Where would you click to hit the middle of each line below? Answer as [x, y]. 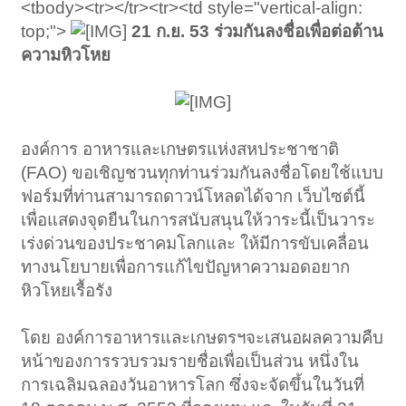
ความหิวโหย [66, 55]
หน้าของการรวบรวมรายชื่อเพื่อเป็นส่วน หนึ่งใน [190, 362]
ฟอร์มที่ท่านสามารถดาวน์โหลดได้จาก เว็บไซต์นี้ [193, 197]
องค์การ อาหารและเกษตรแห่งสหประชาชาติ [180, 150]
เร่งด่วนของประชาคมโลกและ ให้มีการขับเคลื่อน [195, 244]
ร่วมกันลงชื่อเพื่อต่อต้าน [299, 32]
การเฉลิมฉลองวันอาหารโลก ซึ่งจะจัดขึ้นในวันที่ [193, 385]
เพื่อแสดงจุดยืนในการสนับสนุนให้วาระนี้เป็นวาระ [198, 220]
